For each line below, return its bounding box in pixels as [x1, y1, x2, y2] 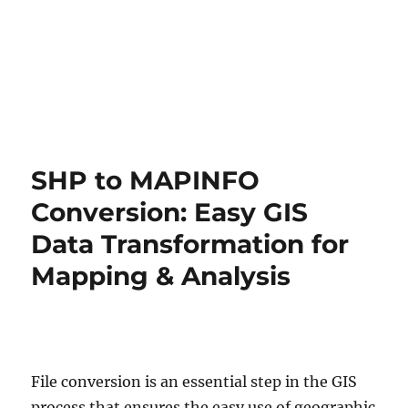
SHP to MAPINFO [31, 165, 260, 196]
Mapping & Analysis [31, 260, 291, 291]
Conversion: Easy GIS [31, 197, 309, 228]
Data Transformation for [31, 229, 350, 260]
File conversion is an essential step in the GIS [31, 372, 358, 391]
